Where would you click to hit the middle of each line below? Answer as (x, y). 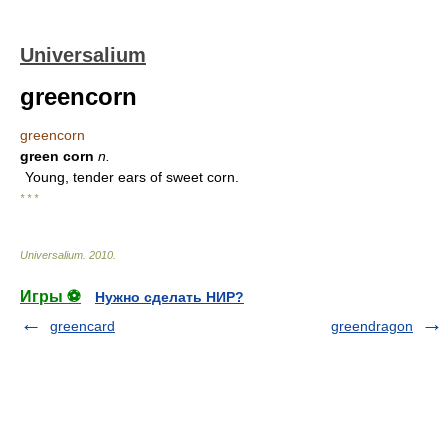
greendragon (372, 326)
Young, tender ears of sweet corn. (132, 177)
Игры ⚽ (50, 296)
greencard (82, 326)
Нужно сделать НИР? (169, 297)
